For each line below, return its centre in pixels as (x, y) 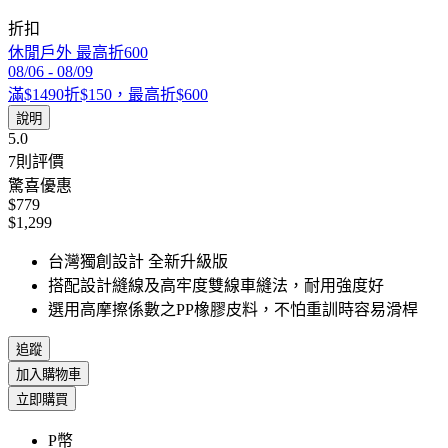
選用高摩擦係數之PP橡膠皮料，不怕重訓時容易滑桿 (233, 310)
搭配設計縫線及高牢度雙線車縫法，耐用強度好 (216, 286)
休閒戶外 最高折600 (78, 53)
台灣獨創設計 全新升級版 (138, 262)
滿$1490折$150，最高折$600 (108, 95)
